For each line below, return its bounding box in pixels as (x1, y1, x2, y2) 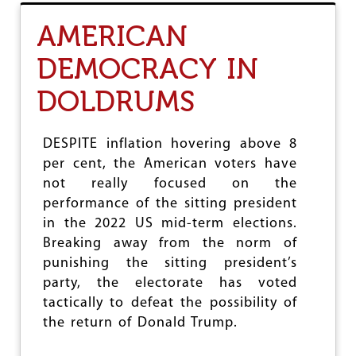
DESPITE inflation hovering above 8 (43, 137, 297, 152)
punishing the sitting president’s (43, 256, 297, 271)
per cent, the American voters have (43, 157, 297, 172)
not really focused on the (43, 176, 297, 192)
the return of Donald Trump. (43, 315, 238, 331)
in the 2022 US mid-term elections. (43, 216, 297, 231)
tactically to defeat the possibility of (43, 296, 297, 311)
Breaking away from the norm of (43, 236, 297, 251)
